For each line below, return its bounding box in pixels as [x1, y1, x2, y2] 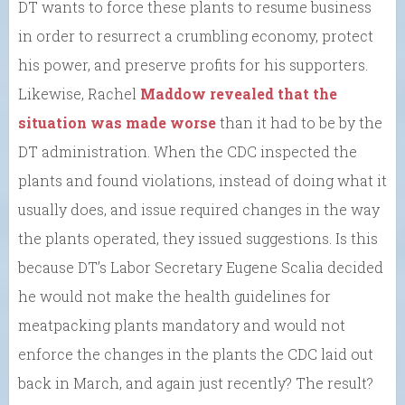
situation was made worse [18, 112, 216, 132]
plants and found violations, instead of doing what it [18, 170, 387, 190]
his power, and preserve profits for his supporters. [18, 54, 368, 74]
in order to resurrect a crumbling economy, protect [18, 25, 373, 45]
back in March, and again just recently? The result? [18, 372, 373, 392]
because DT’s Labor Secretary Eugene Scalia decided [18, 257, 383, 277]
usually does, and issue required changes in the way [18, 199, 380, 219]
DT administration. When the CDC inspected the [18, 141, 357, 161]
